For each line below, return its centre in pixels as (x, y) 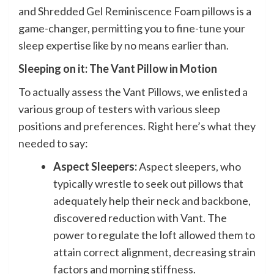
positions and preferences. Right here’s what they (137, 126)
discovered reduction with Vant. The (140, 217)
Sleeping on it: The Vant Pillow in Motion (118, 68)
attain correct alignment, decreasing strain (154, 252)
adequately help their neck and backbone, (152, 200)
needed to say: (53, 143)
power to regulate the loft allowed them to (154, 235)
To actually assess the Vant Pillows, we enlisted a (133, 91)
